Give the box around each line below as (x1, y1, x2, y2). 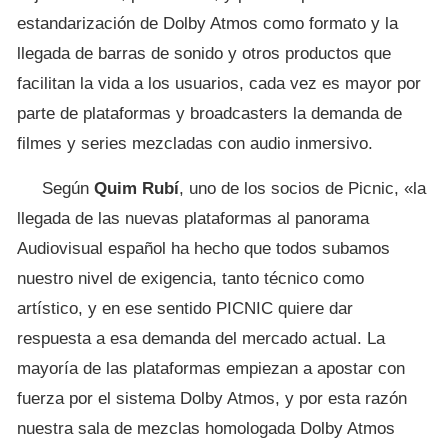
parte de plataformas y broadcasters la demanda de (17, 103, 402, 123)
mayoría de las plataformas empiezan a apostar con (17, 358, 405, 378)
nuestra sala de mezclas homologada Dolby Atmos (17, 418, 395, 438)
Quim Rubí (94, 178, 179, 198)
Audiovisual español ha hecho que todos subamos (17, 238, 390, 258)
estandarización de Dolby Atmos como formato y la (17, 13, 398, 33)
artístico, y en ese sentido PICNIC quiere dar (17, 298, 353, 318)
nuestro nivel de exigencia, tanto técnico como (17, 268, 364, 288)
